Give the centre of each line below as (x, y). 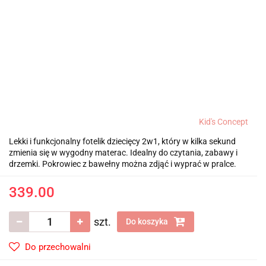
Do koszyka (148, 221)
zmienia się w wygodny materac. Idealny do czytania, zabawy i (123, 153)
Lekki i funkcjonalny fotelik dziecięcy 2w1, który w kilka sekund (122, 141)
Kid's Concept (224, 122)
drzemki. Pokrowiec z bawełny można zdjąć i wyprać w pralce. (123, 164)
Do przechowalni (58, 247)
